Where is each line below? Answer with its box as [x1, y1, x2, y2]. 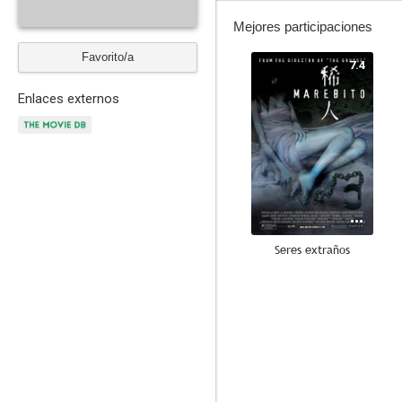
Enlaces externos [18, 91, 119, 107]
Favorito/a [82, 50, 134, 64]
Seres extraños [275, 241, 350, 258]
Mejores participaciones [233, 19, 372, 34]
